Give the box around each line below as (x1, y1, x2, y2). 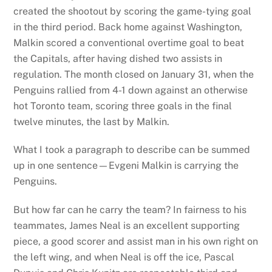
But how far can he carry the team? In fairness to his (13, 204, 247, 216)
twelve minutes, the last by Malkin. (13, 115, 170, 127)
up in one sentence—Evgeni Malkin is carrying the (13, 160, 239, 172)
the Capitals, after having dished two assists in (13, 52, 223, 64)
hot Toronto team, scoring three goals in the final (13, 100, 233, 112)
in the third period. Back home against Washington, (13, 21, 243, 33)
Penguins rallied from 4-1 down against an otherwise (13, 84, 248, 96)
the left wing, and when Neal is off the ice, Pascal (13, 251, 235, 263)
